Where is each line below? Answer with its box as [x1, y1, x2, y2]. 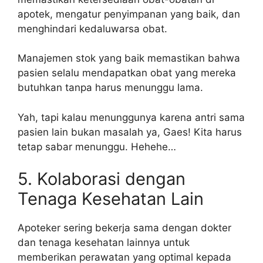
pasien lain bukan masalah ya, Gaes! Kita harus [18, 126, 242, 138]
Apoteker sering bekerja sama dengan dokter [18, 222, 231, 234]
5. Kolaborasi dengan [18, 168, 186, 190]
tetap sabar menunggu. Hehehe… [18, 140, 176, 153]
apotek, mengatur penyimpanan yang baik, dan [18, 8, 240, 20]
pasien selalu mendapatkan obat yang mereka [18, 67, 236, 79]
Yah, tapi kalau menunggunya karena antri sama [18, 111, 245, 123]
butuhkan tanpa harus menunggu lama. [18, 82, 203, 94]
